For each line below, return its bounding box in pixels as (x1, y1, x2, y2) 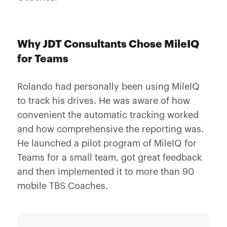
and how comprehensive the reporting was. (17, 125, 204, 134)
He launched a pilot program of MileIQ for (17, 139, 197, 148)
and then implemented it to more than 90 (17, 167, 194, 176)
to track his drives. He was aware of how (17, 96, 190, 105)
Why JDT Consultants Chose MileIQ (17, 39, 199, 50)
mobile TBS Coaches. (17, 181, 118, 191)
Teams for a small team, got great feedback (17, 153, 202, 162)
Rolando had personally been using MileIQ (17, 82, 200, 91)
